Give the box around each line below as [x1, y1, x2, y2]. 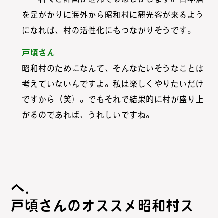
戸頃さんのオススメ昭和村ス [11, 199, 195, 213]
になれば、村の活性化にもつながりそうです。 [21, 26, 196, 35]
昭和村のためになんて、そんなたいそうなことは [21, 64, 204, 73]
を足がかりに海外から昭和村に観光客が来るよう [21, 11, 204, 19]
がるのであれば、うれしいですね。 [21, 111, 154, 119]
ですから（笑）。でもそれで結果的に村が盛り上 [21, 95, 204, 104]
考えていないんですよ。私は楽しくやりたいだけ [21, 80, 204, 88]
